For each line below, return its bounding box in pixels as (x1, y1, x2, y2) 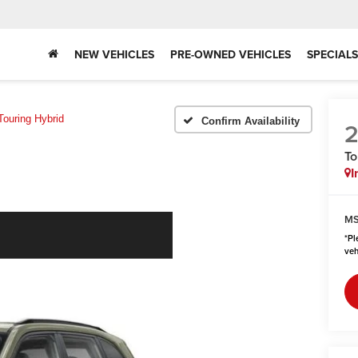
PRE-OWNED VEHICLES (170, 46, 291, 62)
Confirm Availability (201, 114, 300, 127)
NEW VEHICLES (74, 46, 154, 62)
